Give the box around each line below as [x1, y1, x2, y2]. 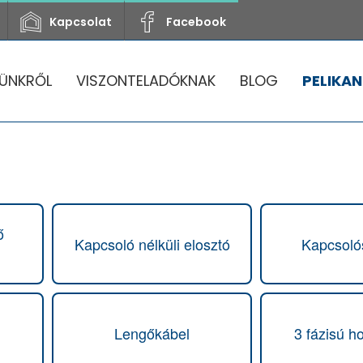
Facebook [166, 14, 227, 30]
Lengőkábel [114, 322, 190, 344]
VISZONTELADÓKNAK [76, 70, 216, 91]
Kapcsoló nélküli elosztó [74, 233, 230, 254]
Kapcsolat [49, 14, 113, 30]
